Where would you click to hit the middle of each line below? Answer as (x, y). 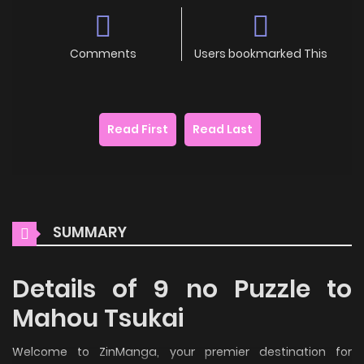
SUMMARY (88, 232)
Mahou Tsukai (98, 318)
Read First (138, 129)
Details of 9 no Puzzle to (182, 289)
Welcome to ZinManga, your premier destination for (182, 351)
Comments (103, 53)
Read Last (223, 129)
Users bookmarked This (261, 53)
